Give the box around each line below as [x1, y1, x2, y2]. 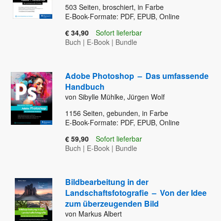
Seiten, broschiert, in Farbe [77, 2, 164, 12]
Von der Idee [160, 187, 207, 199]
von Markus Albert [65, 209, 122, 219]
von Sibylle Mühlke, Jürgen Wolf [65, 92, 165, 102]
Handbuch [65, 81, 105, 93]
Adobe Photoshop [65, 70, 136, 82]
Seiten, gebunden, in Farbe [81, 108, 168, 118]
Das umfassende [146, 70, 209, 82]
